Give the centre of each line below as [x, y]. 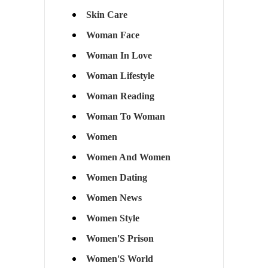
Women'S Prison [120, 239]
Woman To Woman [125, 117]
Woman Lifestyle [120, 76]
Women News [114, 198]
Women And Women [128, 157]
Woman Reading [120, 96]
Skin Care [106, 15]
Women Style [112, 218]
